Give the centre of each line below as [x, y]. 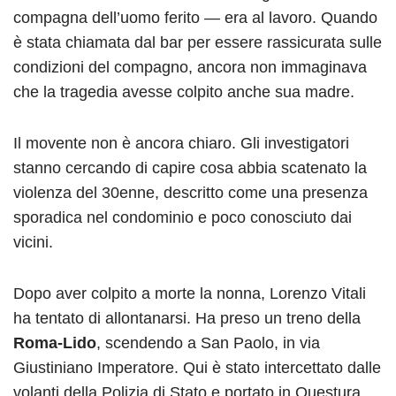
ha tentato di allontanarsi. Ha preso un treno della [187, 318]
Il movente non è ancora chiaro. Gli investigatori [181, 143]
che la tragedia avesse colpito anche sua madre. [184, 91]
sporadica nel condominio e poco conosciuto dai [183, 217]
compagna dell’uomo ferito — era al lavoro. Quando [195, 17]
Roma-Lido [55, 343]
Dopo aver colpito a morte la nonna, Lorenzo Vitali [190, 293]
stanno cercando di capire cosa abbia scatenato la [190, 168]
